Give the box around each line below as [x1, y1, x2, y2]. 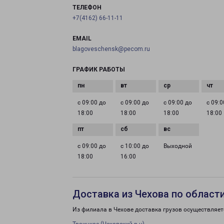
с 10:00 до [120, 142, 149, 149]
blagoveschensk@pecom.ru [72, 45, 150, 52]
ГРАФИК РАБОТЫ [72, 66, 125, 73]
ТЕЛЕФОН [72, 4, 101, 11]
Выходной [163, 142, 192, 149]
